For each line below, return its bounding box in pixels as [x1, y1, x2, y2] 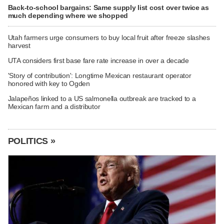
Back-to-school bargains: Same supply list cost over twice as [7, 3, 209, 12]
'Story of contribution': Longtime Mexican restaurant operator [7, 71, 191, 79]
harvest [7, 41, 30, 49]
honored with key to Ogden [7, 79, 90, 87]
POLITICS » [7, 135, 55, 146]
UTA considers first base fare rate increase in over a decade [7, 56, 189, 64]
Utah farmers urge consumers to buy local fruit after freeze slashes [7, 33, 210, 41]
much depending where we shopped [7, 11, 128, 20]
